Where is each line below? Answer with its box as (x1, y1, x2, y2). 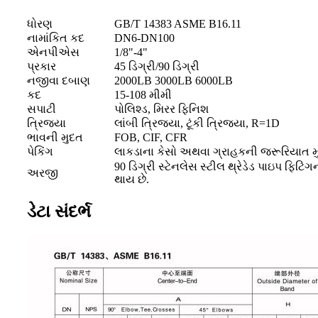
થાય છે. (114, 173, 149, 186)
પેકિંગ (27, 146, 53, 158)
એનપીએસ (27, 46, 79, 59)
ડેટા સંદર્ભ (27, 202, 91, 221)
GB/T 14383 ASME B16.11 (114, 18, 241, 31)
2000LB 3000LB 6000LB (114, 75, 233, 87)
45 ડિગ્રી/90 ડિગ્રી (114, 60, 199, 73)
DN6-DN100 (114, 32, 175, 45)
